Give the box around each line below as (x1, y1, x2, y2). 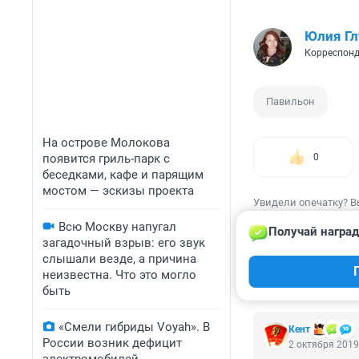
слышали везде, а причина (42, 252, 196, 266)
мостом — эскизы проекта (42, 184, 194, 198)
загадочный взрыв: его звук (42, 236, 205, 250)
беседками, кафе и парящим (42, 167, 204, 182)
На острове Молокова (42, 135, 170, 150)
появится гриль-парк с (42, 151, 170, 166)
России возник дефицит (42, 336, 182, 350)
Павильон (266, 95, 315, 108)
